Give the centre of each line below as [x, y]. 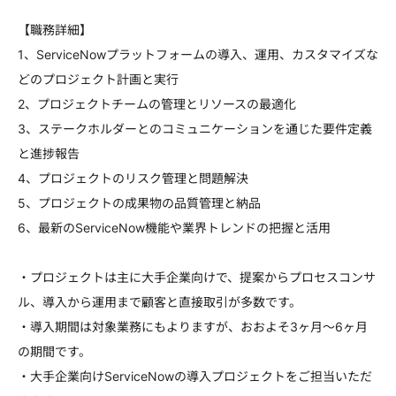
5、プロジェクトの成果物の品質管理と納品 [139, 203]
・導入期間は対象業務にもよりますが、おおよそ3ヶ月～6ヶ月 [193, 327]
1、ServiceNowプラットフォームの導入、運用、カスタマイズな [198, 54]
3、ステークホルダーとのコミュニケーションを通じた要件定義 [195, 129]
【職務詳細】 [55, 30]
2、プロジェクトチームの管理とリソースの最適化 [157, 104]
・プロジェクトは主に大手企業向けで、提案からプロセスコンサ [197, 277]
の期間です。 [54, 351]
